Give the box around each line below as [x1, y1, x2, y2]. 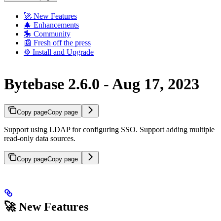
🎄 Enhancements [24, 20, 79, 29]
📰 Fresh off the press [24, 38, 91, 47]
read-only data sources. [4, 134, 75, 143]
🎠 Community [24, 29, 71, 38]
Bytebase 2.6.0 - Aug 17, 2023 [4, 75, 199, 93]
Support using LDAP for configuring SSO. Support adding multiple [4, 125, 215, 134]
